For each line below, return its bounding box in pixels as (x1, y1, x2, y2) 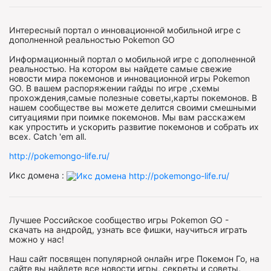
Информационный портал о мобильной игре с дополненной (9, 53, 255, 64)
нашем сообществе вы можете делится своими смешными (9, 102, 256, 113)
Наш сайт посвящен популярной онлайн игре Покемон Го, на (9, 253, 260, 264)
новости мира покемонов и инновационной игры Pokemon (9, 73, 250, 83)
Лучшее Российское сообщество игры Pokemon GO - (9, 214, 229, 225)
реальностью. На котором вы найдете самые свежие (9, 63, 232, 74)
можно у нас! (9, 233, 64, 244)
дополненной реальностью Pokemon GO (9, 34, 175, 45)
